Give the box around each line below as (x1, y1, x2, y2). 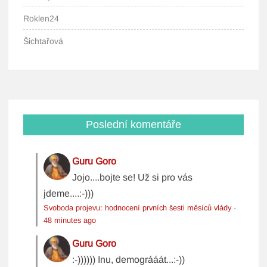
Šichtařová (23, 36, 64, 46)
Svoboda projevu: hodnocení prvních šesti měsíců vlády (44, 203, 232, 213)
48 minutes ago (44, 216, 97, 225)
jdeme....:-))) (44, 188, 94, 199)
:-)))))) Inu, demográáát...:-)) (72, 254, 185, 265)
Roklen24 (23, 14, 60, 24)
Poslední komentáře (85, 119, 181, 131)
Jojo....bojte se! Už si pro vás (72, 172, 193, 183)
